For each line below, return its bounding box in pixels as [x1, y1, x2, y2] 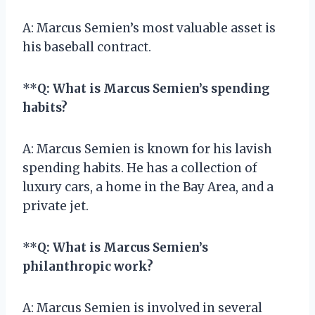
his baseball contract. [22, 39, 151, 55]
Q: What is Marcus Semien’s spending [37, 80, 270, 96]
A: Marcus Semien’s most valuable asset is [22, 20, 276, 36]
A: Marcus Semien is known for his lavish [22, 141, 272, 157]
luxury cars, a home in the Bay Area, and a [22, 179, 274, 195]
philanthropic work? [22, 258, 153, 274]
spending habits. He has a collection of [22, 160, 257, 176]
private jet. [22, 198, 89, 214]
